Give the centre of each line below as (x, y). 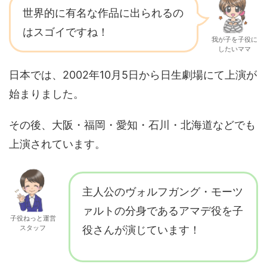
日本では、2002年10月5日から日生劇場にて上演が (133, 75)
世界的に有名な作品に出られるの (103, 13)
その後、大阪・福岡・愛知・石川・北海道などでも (132, 125)
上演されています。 (57, 144)
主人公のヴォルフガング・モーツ (163, 192)
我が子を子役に (234, 40)
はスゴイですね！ (66, 32)
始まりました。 (46, 94)
